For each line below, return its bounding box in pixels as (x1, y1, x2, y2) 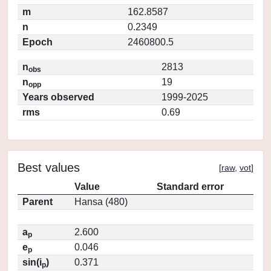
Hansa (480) (74, 197, 128, 207)
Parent (22, 197, 53, 207)
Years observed (22, 92, 94, 102)
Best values (18, 161, 80, 174)
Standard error (157, 181, 224, 192)
